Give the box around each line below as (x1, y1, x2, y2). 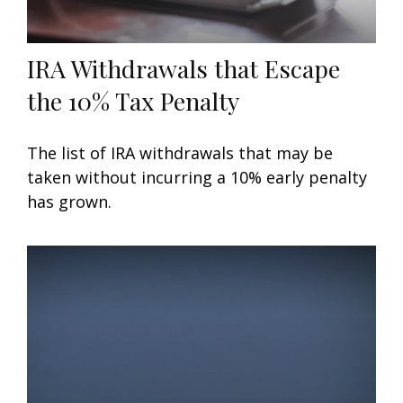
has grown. (27, 191, 112, 213)
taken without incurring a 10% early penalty (27, 166, 367, 189)
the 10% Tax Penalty (27, 85, 239, 118)
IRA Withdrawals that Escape (27, 52, 340, 85)
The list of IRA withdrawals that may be (27, 142, 333, 165)
